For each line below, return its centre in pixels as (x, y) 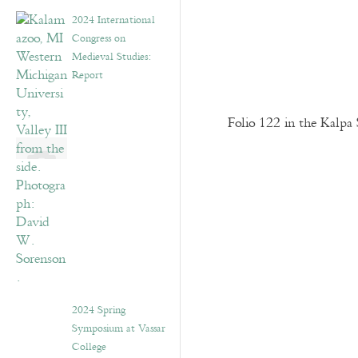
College (89, 347)
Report (88, 75)
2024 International (113, 20)
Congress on (99, 38)
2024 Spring (99, 310)
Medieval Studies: (111, 57)
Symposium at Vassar (119, 328)
